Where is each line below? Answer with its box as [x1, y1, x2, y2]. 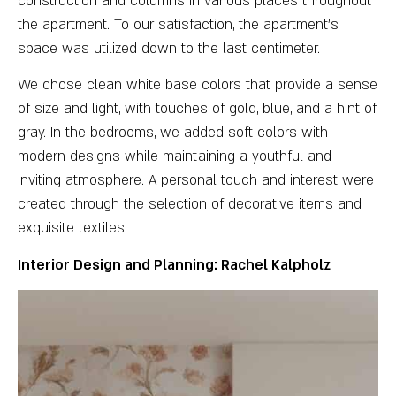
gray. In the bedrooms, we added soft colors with [18, 123, 328, 143]
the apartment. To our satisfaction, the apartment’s [18, 15, 339, 35]
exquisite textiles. [18, 218, 127, 239]
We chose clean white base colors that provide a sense [18, 75, 377, 95]
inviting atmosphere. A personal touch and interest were [18, 171, 374, 191]
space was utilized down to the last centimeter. [18, 39, 320, 59]
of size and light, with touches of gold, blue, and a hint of [18, 99, 377, 119]
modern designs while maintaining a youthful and [18, 147, 331, 167]
